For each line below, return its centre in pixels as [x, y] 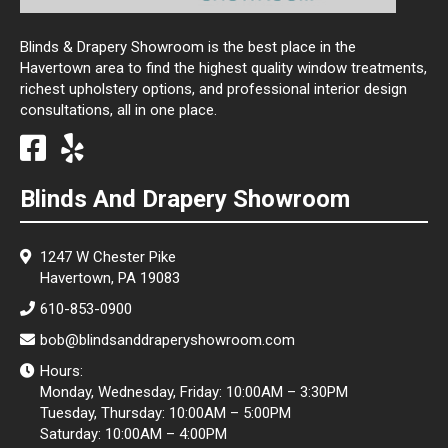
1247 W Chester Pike [108, 256]
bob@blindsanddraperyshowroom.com [167, 339]
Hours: [61, 370]
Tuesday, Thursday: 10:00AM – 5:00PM [165, 412]
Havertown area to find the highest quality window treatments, [223, 67]
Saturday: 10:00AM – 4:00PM [133, 433]
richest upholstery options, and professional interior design [213, 88]
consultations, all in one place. [118, 109]
